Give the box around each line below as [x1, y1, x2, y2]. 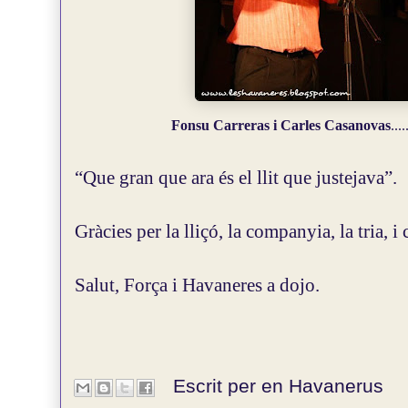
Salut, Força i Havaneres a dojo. [75, 274, 320, 296]
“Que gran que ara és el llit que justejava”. [75, 167, 397, 189]
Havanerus [289, 375, 383, 396]
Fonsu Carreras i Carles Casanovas [171, 117, 391, 134]
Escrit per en [173, 375, 289, 396]
